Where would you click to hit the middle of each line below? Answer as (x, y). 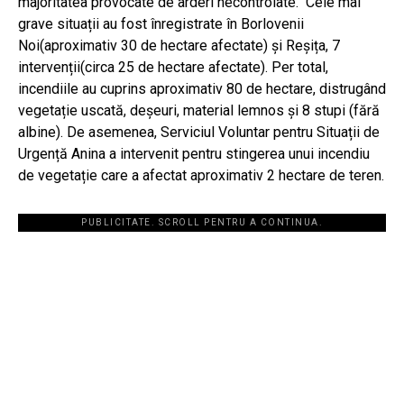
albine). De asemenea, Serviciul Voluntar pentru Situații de (199, 133)
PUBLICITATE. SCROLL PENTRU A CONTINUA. (202, 223)
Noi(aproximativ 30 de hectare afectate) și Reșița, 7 (179, 46)
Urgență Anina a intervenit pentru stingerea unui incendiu (194, 154)
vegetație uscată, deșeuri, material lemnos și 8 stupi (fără (199, 111)
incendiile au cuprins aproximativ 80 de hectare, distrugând (202, 89)
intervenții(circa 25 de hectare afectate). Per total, (173, 68)
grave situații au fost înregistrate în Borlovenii (161, 24)
